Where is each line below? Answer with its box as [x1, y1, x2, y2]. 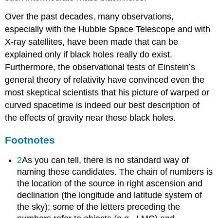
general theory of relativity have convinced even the [5, 74, 205, 85]
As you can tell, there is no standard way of [22, 155, 189, 165]
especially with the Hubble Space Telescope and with [5, 24, 211, 34]
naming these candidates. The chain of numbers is [17, 167, 213, 177]
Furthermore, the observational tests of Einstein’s [5, 62, 196, 72]
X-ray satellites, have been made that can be [5, 36, 179, 47]
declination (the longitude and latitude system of [17, 190, 202, 200]
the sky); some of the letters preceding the [17, 202, 181, 212]
